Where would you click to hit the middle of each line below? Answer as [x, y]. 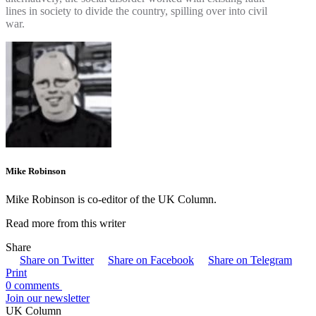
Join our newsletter [48, 298]
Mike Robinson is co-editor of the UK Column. [111, 199]
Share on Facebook [151, 260]
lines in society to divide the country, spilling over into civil [136, 11]
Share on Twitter [57, 260]
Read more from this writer [66, 223]
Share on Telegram [250, 260]
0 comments [34, 285]
